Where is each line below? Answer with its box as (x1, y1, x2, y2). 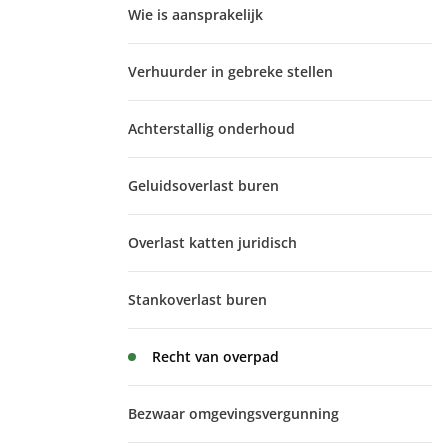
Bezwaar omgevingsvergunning (128, 404, 339, 423)
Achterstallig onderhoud (128, 119, 295, 138)
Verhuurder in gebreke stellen (128, 62, 333, 81)
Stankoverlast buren (128, 290, 267, 309)
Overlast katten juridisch (128, 233, 297, 252)
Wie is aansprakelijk (128, 5, 263, 24)
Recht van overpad (152, 347, 279, 366)
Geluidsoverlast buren (128, 176, 279, 195)
